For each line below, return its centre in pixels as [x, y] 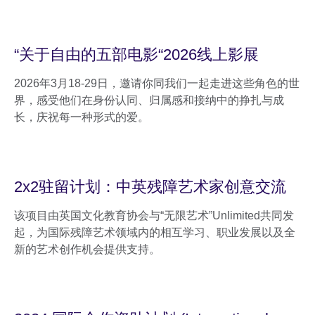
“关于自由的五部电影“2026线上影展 [136, 54]
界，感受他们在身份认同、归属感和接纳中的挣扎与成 [149, 100]
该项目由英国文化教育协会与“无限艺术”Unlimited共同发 [154, 215]
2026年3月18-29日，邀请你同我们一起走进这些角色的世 [157, 83]
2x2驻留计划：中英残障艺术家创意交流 [150, 186]
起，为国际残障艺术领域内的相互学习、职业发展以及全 [155, 232]
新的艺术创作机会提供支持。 [87, 249]
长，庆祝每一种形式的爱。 [82, 117]
